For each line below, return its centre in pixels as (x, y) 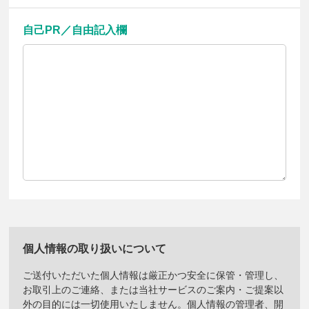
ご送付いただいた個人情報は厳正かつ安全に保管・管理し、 (153, 276)
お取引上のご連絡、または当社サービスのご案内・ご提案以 (153, 290)
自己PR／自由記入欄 (75, 30)
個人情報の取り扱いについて (95, 249)
